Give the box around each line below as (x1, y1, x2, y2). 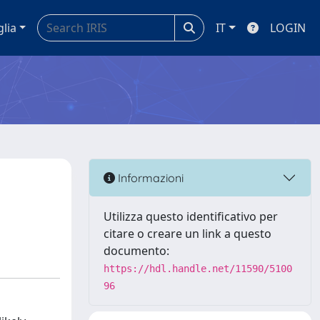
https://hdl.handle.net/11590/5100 (104, 263, 292, 274)
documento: (104, 243, 169, 259)
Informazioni (115, 170, 184, 185)
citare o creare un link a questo (104, 226, 271, 241)
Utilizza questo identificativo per (104, 209, 278, 224)
